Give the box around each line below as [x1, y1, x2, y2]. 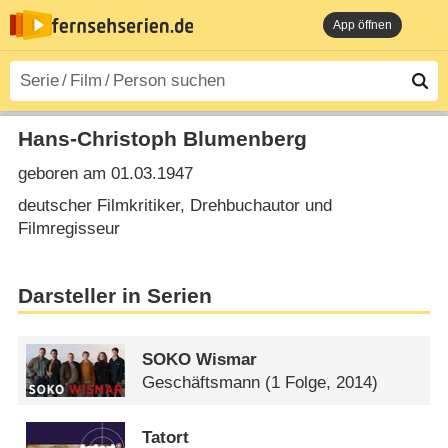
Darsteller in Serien [17, 284, 212, 309]
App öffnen [333, 18, 392, 32]
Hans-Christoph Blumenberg [17, 126, 307, 151]
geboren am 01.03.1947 [17, 164, 193, 184]
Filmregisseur [17, 218, 120, 238]
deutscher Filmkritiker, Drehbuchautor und [17, 195, 332, 215]
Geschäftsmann [142, 372, 261, 392]
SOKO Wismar [142, 349, 258, 369]
